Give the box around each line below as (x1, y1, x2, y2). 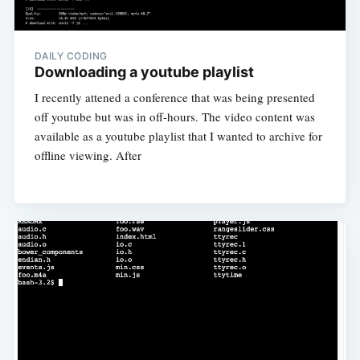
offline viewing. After (34, 147, 141, 164)
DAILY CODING (34, 50, 108, 63)
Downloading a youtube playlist (34, 63, 254, 81)
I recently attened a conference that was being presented (34, 89, 315, 106)
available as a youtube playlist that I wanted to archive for (34, 128, 322, 145)
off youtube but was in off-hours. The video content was (34, 108, 315, 125)
